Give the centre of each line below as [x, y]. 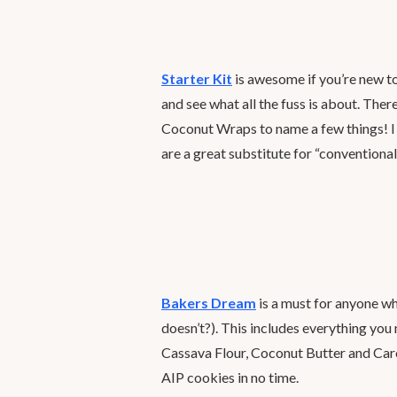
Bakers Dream [209, 303]
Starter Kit [197, 78]
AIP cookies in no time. [230, 377]
